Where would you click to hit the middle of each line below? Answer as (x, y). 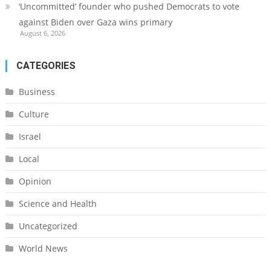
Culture (34, 114)
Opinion (35, 181)
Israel (30, 137)
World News (43, 249)
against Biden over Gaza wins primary (95, 22)
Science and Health (57, 204)
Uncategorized (48, 226)
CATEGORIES (46, 66)
